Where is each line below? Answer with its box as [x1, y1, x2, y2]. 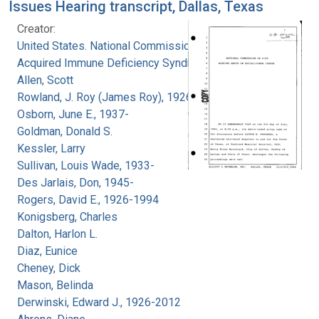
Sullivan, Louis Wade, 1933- [17, 158, 155, 172]
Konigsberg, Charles [17, 209, 117, 224]
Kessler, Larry [17, 141, 85, 155]
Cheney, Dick [17, 261, 80, 275]
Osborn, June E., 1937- [17, 107, 129, 121]
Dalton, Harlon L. [17, 226, 98, 241]
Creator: [17, 21, 56, 36]
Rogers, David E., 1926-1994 [17, 192, 159, 206]
